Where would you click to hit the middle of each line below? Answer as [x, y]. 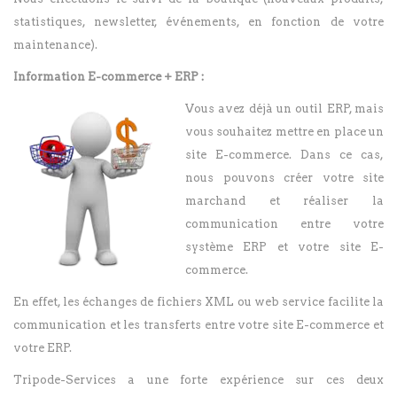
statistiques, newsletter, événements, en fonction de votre [198, 22]
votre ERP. [43, 348]
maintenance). [55, 45]
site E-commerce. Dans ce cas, [284, 155]
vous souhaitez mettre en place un [284, 132]
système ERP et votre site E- [284, 247]
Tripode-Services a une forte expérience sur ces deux [198, 380]
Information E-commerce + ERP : [109, 77]
